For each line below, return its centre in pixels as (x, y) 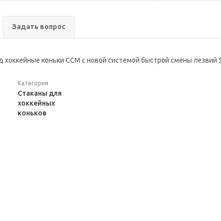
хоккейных (37, 103)
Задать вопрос (39, 27)
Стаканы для (40, 93)
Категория (33, 83)
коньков (32, 113)
